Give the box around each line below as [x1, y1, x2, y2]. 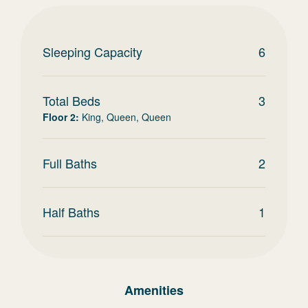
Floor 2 [43, 110, 76, 124]
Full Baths [43, 154, 97, 172]
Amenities [124, 281, 184, 299]
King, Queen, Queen [82, 110, 171, 124]
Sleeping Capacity [43, 43, 142, 60]
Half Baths [43, 203, 100, 221]
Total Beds [43, 91, 100, 109]
